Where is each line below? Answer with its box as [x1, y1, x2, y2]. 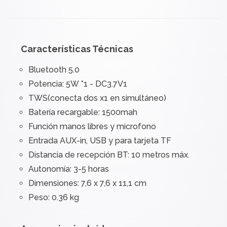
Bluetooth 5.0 [28, 65, 80, 75]
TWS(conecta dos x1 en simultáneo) [28, 93, 167, 103]
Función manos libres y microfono [28, 122, 157, 132]
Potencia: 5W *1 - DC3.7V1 [28, 79, 128, 89]
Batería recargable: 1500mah [28, 107, 138, 118]
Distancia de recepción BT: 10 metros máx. [28, 150, 190, 160]
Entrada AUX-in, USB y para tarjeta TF [28, 136, 172, 146]
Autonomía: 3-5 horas [28, 164, 109, 174]
